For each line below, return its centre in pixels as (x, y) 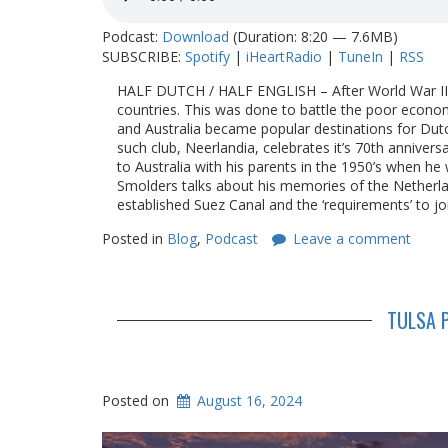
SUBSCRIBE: (143, 56)
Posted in (134, 238)
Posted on (137, 400)
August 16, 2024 (250, 400)
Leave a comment (352, 238)
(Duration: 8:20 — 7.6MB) (313, 36)
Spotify (207, 56)
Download (195, 36)
